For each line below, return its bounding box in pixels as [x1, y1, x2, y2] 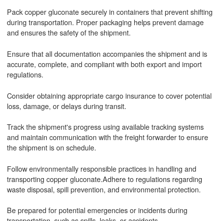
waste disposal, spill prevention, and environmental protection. [6, 184, 201, 194]
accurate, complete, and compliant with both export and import [6, 58, 202, 69]
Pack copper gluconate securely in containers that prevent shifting [6, 6, 213, 17]
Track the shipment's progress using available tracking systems [6, 121, 204, 132]
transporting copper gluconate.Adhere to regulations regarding [6, 173, 202, 184]
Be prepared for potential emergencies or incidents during [6, 205, 187, 216]
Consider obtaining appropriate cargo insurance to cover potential [6, 90, 212, 101]
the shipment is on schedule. [6, 142, 96, 153]
